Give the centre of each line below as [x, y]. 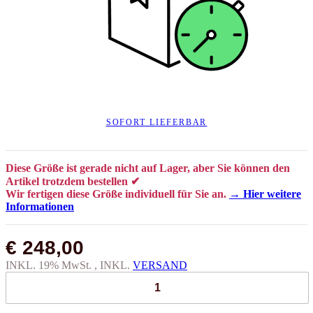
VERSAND [160, 265]
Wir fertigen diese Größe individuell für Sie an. [117, 194]
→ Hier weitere [265, 194]
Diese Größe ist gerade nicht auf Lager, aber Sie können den [148, 168]
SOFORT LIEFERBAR [156, 123]
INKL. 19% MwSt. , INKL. [69, 265]
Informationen [40, 207]
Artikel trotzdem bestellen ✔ [73, 182]
